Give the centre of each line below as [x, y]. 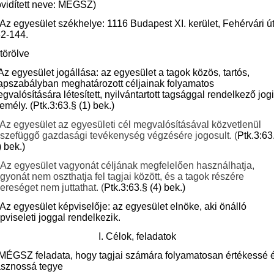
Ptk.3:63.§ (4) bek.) [145, 187]
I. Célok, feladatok [137, 236]
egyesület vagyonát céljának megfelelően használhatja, [134, 165]
